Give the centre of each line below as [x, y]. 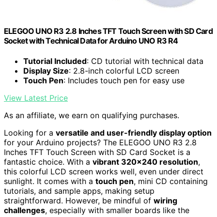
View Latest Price [36, 98]
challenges [24, 210]
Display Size [46, 70]
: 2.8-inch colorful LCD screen [124, 70]
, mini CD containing [171, 181]
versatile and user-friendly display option [134, 132]
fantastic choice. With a [48, 162]
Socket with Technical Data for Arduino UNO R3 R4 [91, 41]
